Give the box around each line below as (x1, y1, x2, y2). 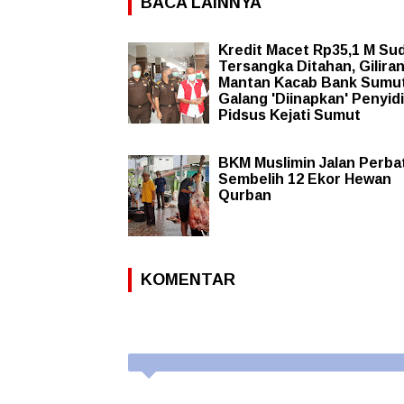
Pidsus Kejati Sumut (218, 107, 361, 124)
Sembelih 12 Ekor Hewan (218, 171, 391, 188)
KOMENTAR (141, 271, 235, 289)
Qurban (218, 188, 271, 204)
